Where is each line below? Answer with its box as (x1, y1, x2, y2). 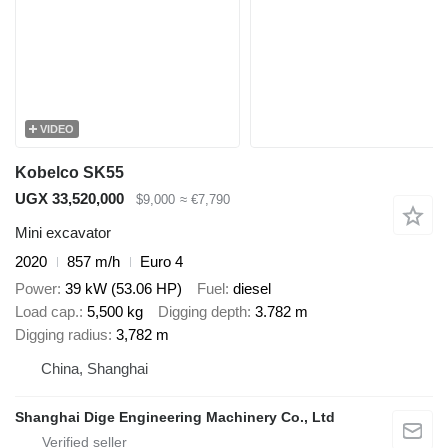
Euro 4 (140, 253, 183, 271)
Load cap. (15, 302, 79, 320)
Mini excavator (15, 224, 111, 242)
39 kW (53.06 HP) (65, 279, 182, 297)
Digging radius (15, 325, 108, 343)
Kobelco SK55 (15, 163, 124, 181)
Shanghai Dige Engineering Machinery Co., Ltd (15, 408, 335, 425)
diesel (233, 279, 271, 297)
